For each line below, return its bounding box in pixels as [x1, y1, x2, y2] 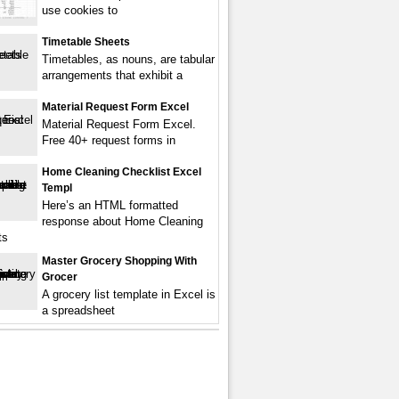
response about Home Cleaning [42, 215, 203, 228]
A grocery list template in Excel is [42, 288, 216, 301]
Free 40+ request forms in [42, 134, 175, 147]
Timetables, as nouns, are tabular [42, 53, 215, 66]
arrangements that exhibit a [42, 69, 183, 82]
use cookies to [42, 4, 118, 17]
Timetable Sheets [42, 36, 130, 48]
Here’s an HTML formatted [42, 199, 178, 212]
